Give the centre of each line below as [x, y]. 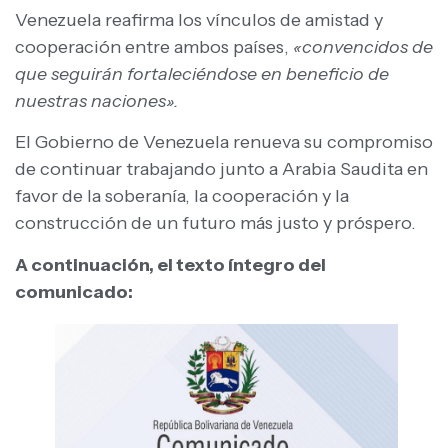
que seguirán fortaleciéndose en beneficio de [202, 73]
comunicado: [74, 291]
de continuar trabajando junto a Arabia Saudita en [221, 169]
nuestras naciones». [97, 100]
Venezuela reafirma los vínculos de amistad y [199, 19]
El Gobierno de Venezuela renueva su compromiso [224, 142]
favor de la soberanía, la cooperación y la [182, 196]
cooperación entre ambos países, [154, 46]
